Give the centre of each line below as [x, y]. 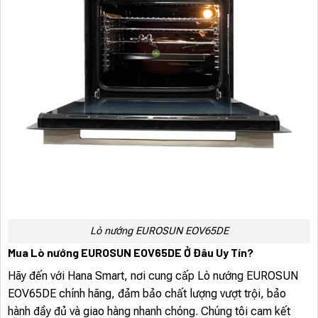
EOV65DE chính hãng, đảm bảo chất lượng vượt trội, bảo [147, 294]
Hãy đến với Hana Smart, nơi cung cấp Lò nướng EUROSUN [153, 276]
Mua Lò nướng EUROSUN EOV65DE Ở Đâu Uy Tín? [131, 253]
